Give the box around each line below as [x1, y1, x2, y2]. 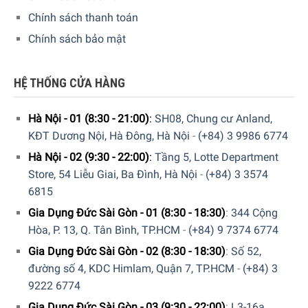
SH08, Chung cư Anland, [154, 112, 272, 126]
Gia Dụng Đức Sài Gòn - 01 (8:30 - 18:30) [27, 206, 225, 220]
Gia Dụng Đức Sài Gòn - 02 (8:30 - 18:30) [27, 245, 225, 258]
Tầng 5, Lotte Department [154, 151, 278, 164]
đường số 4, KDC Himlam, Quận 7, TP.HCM [27, 262, 234, 276]
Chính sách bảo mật [27, 32, 126, 45]
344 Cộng [230, 206, 278, 220]
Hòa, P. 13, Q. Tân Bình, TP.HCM [27, 223, 180, 237]
